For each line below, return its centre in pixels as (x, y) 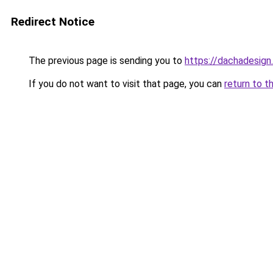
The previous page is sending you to (105, 61)
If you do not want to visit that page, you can (125, 84)
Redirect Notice (53, 22)
